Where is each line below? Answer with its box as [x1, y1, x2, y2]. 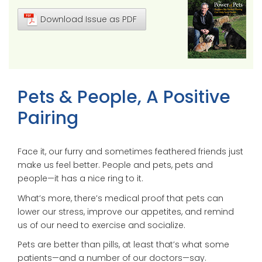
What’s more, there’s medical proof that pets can [18, 192, 223, 204]
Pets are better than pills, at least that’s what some [18, 239, 229, 250]
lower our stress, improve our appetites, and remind [18, 205, 234, 218]
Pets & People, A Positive [18, 85, 230, 109]
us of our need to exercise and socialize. [18, 219, 185, 231]
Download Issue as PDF [40, 13, 137, 25]
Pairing [18, 106, 78, 130]
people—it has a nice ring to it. [18, 173, 143, 184]
